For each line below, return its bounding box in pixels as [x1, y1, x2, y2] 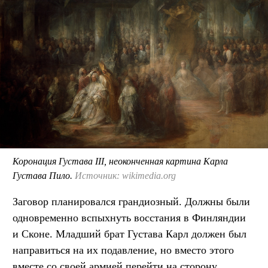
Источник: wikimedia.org [75, 170, 176, 181]
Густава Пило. [13, 170, 75, 181]
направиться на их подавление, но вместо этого [13, 244, 234, 257]
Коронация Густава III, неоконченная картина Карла [13, 156, 228, 167]
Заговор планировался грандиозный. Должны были [13, 196, 250, 208]
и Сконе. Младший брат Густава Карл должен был [13, 228, 246, 240]
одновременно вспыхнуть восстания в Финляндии [13, 212, 246, 224]
